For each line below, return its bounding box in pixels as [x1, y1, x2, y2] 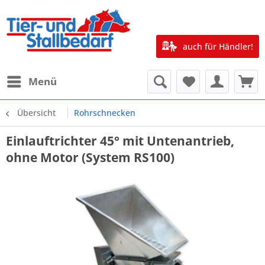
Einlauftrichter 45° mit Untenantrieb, [6, 132, 234, 149]
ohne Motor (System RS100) [6, 149, 174, 166]
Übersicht [17, 107, 56, 118]
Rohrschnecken [74, 107, 135, 118]
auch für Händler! [183, 41, 253, 52]
